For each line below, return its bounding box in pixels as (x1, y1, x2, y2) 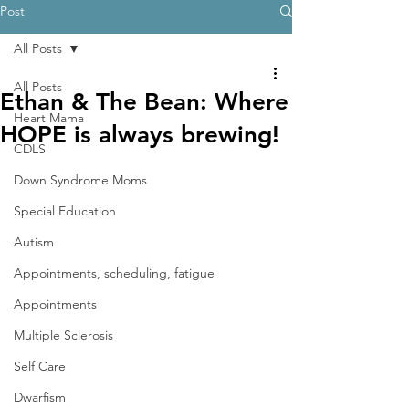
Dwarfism (14, 389, 66, 405)
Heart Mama (14, 110, 84, 126)
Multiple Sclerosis (14, 327, 113, 343)
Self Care (14, 358, 66, 374)
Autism (14, 234, 54, 250)
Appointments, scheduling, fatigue (14, 265, 215, 281)
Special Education (14, 203, 116, 219)
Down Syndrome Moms (14, 172, 147, 188)
